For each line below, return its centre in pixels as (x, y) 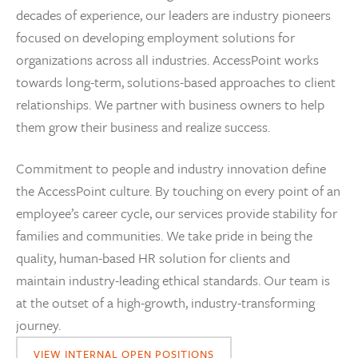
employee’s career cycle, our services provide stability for (177, 213)
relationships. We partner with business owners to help (170, 104)
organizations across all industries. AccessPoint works (167, 59)
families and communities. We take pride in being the (164, 235)
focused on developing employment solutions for (155, 37)
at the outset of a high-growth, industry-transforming (165, 302)
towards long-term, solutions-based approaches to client (176, 82)
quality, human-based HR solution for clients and (153, 257)
